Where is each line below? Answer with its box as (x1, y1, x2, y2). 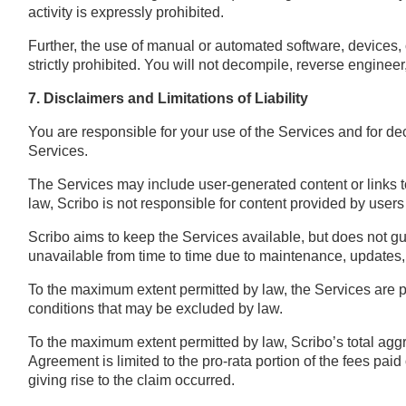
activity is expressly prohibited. (27, 4, 224, 20)
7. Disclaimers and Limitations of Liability (27, 90, 308, 106)
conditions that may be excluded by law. (27, 300, 283, 316)
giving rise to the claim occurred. (27, 372, 235, 388)
